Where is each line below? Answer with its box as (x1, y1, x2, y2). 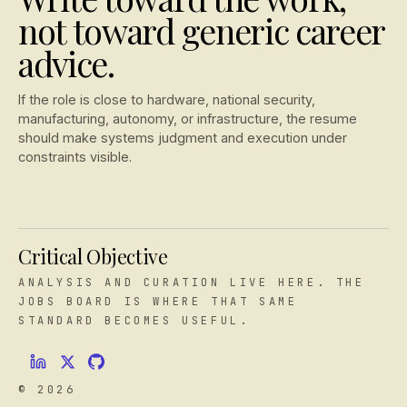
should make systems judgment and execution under (18, 129, 347, 145)
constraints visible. (18, 148, 132, 164)
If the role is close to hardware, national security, (18, 91, 315, 107)
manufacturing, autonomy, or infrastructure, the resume (18, 110, 357, 126)
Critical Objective (18, 243, 168, 269)
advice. (18, 39, 114, 85)
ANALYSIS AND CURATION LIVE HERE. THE (18, 275, 365, 290)
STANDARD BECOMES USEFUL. (18, 313, 250, 328)
